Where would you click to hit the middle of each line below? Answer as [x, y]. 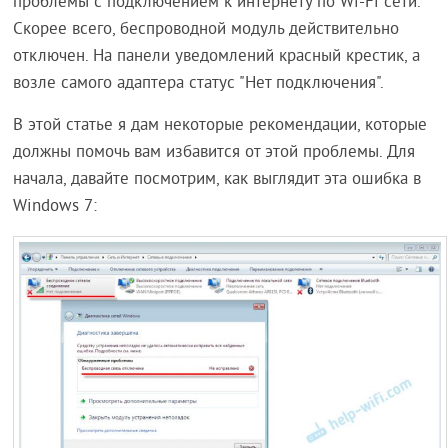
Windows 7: [55, 207]
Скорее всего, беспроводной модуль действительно [206, 30]
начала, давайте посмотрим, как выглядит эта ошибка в [217, 180]
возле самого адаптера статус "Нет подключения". [199, 84]
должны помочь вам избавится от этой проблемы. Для [214, 153]
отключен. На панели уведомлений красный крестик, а [217, 57]
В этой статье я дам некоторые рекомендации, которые [220, 126]
